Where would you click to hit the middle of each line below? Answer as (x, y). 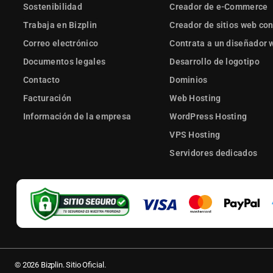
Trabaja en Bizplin (60, 25)
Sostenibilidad (53, 7)
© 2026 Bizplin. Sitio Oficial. (60, 265)
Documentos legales (64, 62)
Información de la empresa (77, 117)
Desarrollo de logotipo (214, 62)
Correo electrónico (61, 44)
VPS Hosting (195, 135)
